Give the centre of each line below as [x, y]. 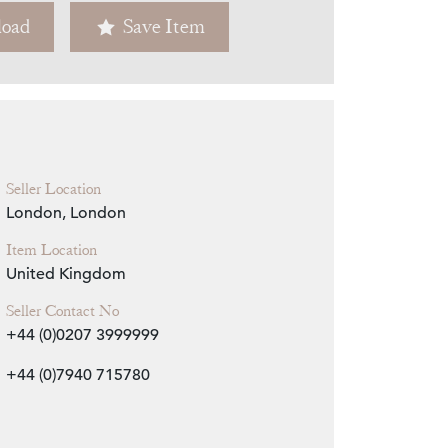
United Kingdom [65, 274]
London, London [65, 213]
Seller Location [53, 189]
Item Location [51, 250]
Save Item [164, 27]
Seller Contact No [62, 311]
